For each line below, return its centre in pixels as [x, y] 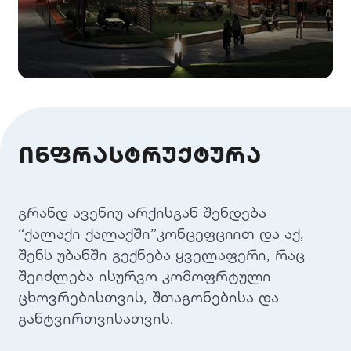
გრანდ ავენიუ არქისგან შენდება [143, 212]
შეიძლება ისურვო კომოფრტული [145, 275]
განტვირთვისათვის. [96, 318]
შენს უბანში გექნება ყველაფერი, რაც [162, 254]
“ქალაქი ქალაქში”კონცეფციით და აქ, [161, 233]
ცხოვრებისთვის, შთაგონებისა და [149, 297]
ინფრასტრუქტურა [140, 154]
